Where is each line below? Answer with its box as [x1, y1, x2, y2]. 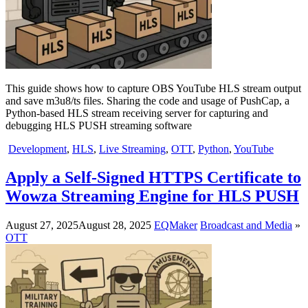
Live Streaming [99, 142, 166, 155]
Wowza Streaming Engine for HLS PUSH [5, 187, 299, 206]
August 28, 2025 [78, 219, 151, 232]
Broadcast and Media [200, 219, 292, 232]
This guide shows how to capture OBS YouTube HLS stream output [5, 82, 301, 94]
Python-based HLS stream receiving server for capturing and [5, 107, 268, 119]
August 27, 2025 [5, 219, 78, 232]
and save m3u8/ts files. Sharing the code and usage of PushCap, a [5, 94, 289, 107]
